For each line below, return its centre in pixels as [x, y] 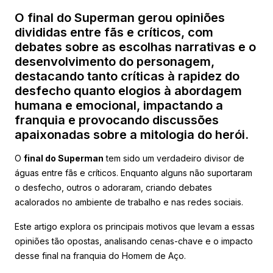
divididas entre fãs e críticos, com [114, 32]
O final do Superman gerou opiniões [120, 17]
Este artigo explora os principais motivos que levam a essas [135, 226]
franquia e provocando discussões [117, 120]
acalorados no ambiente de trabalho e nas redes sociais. [129, 202]
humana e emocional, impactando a [119, 105]
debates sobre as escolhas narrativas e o [135, 47]
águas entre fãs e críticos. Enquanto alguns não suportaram [133, 172]
